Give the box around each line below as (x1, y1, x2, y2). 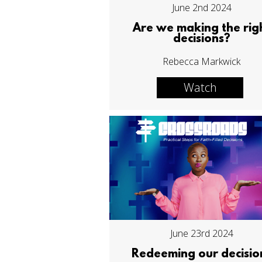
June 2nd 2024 (171, 1, 232, 15)
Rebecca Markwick (163, 55, 241, 68)
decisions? (173, 33, 230, 46)
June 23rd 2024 (170, 226, 233, 240)
